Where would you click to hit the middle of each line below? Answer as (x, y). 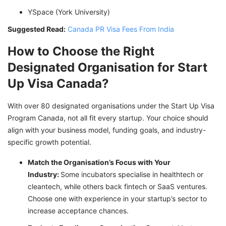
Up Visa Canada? (58, 84)
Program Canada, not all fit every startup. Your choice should (108, 118)
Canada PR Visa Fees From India (121, 29)
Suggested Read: (37, 29)
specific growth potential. (49, 142)
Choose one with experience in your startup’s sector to (117, 199)
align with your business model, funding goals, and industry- (107, 130)
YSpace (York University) (69, 12)
